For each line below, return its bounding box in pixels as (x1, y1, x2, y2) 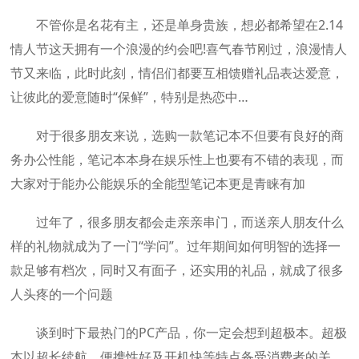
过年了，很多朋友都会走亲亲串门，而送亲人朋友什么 (10, 213, 345, 231)
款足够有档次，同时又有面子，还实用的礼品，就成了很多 (10, 261, 345, 279)
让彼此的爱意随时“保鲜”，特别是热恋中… (10, 88, 249, 106)
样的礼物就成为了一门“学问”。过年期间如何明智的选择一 (10, 237, 341, 255)
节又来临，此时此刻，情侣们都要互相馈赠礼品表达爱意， (10, 64, 345, 82)
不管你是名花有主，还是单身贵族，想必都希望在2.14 (10, 16, 344, 34)
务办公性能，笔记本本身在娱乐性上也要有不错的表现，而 (10, 151, 345, 168)
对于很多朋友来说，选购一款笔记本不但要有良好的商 (10, 127, 345, 144)
